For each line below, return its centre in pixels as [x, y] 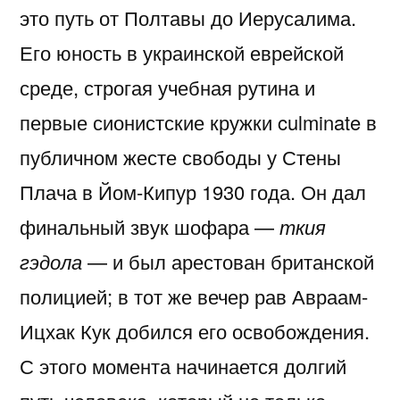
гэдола [51, 262]
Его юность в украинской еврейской [182, 53]
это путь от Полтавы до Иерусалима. [188, 18]
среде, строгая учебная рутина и [167, 87]
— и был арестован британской [228, 262]
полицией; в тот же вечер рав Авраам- [194, 296]
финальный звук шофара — [150, 227]
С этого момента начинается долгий [183, 366]
